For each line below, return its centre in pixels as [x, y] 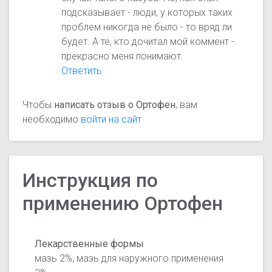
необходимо [52, 120]
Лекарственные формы [90, 243]
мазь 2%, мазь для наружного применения [129, 258]
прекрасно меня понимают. [123, 56]
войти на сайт [111, 120]
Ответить [82, 71]
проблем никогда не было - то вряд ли [147, 27]
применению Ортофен [123, 203]
